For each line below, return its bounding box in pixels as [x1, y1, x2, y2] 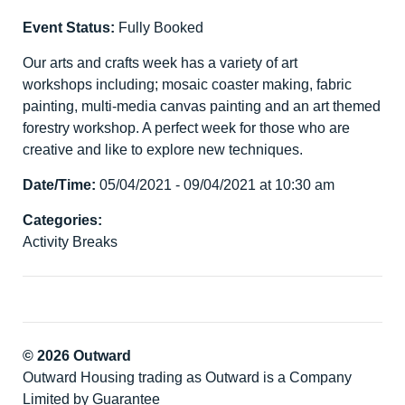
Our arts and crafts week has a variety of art [23, 55, 297, 71]
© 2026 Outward [23, 348, 131, 364]
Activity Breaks [23, 234, 118, 250]
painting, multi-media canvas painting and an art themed [23, 99, 381, 115]
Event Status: [23, 20, 115, 36]
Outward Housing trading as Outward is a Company [23, 370, 352, 386]
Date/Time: [23, 177, 99, 193]
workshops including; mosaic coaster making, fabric [23, 77, 352, 93]
